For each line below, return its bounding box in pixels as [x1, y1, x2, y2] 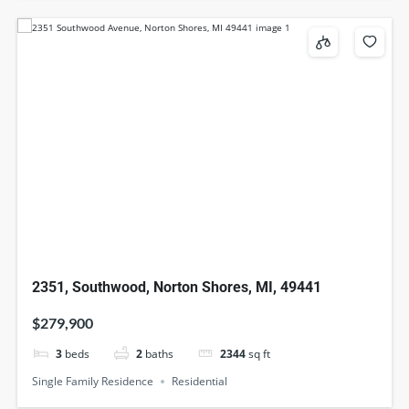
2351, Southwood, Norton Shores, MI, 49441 [32, 278, 322, 297]
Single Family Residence [32, 372, 154, 389]
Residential [172, 372, 228, 389]
